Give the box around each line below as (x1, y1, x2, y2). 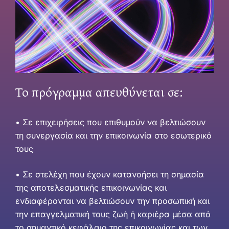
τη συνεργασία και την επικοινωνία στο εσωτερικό (15, 130, 212, 141)
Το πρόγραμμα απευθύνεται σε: (15, 81, 182, 102)
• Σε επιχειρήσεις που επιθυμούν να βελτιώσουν (15, 117, 205, 127)
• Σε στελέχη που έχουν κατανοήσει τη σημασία (15, 169, 204, 179)
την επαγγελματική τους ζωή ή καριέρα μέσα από (15, 209, 211, 219)
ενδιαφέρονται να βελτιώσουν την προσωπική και (15, 195, 210, 206)
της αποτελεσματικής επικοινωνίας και (15, 182, 167, 193)
